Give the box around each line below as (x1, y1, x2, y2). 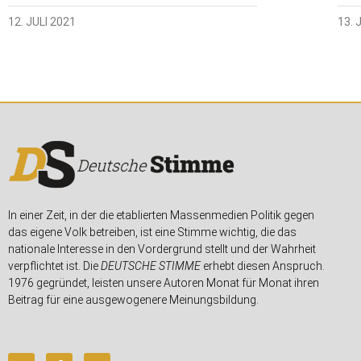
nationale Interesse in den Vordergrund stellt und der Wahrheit (8, 243, 316, 256)
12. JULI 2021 (8, 15, 76, 29)
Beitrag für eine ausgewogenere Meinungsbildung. (8, 293, 259, 307)
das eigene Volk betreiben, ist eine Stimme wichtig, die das (8, 226, 297, 239)
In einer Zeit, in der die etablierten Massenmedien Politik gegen (8, 209, 314, 222)
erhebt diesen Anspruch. (201, 259, 325, 273)
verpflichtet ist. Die (8, 259, 101, 273)
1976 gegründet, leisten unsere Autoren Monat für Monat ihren (8, 276, 319, 290)
